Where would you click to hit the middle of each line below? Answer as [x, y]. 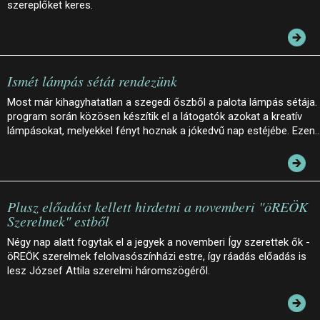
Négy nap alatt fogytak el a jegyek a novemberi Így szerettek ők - [159, 242]
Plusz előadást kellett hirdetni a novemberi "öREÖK [157, 207]
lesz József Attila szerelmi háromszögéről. [109, 271]
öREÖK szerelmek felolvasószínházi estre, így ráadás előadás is [157, 257]
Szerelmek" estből [58, 221]
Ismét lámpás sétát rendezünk [92, 81]
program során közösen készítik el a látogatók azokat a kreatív [155, 117]
